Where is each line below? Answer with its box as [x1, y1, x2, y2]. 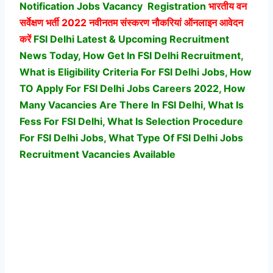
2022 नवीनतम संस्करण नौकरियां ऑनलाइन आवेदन [59, 16, 243, 29]
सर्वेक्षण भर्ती [19, 16, 59, 29]
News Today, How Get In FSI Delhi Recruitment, [19, 49, 243, 62]
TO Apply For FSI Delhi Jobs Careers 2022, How [19, 82, 246, 94]
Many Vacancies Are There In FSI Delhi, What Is [19, 98, 244, 111]
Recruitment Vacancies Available [19, 147, 175, 160]
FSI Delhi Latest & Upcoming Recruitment [34, 32, 229, 45]
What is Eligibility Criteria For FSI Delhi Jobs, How [19, 65, 252, 78]
